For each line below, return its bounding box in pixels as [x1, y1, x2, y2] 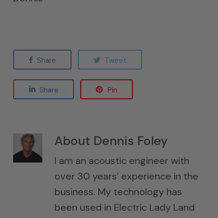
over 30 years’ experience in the [54, 170, 199, 182]
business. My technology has [54, 185, 182, 198]
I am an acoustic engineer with [54, 154, 189, 167]
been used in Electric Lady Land [54, 201, 195, 214]
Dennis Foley [90, 133, 168, 149]
